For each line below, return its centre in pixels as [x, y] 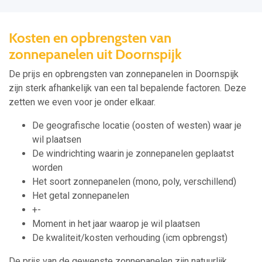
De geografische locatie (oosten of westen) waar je [137, 126]
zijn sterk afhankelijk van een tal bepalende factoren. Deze [127, 88]
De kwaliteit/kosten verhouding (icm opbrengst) [130, 238]
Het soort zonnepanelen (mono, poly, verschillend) [134, 182]
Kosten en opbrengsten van [90, 38]
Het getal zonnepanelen [81, 196]
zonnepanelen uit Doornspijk [95, 54]
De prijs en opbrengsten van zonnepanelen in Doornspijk [124, 74]
